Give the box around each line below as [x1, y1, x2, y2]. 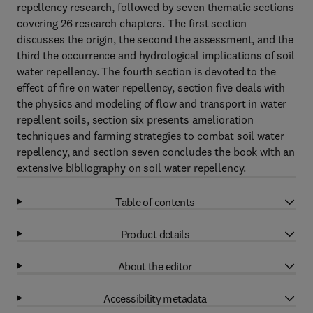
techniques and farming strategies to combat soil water [17, 129, 284, 143]
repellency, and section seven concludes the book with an [17, 145, 296, 159]
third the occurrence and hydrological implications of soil [17, 48, 295, 62]
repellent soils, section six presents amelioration [17, 112, 254, 126]
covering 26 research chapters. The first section [17, 16, 247, 30]
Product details [120, 226, 190, 241]
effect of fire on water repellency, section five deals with [17, 80, 285, 94]
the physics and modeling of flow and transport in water [17, 96, 287, 110]
